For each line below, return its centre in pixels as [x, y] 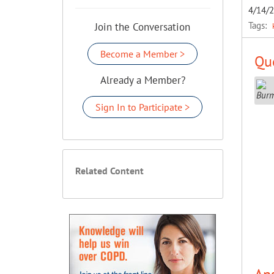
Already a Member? [143, 80]
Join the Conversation [143, 27]
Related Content [109, 171]
